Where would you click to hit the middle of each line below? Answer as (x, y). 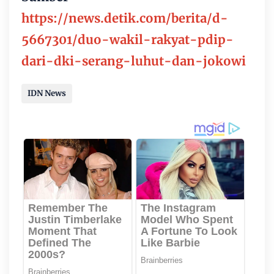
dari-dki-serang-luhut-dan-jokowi (134, 61)
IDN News (47, 94)
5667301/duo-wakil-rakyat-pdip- (128, 40)
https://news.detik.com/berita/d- (125, 18)
